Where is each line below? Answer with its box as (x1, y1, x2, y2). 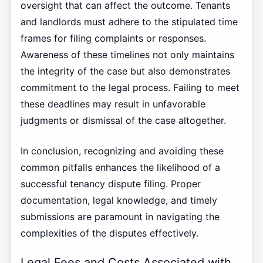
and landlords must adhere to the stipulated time (20, 15, 238, 28)
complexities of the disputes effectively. (20, 227, 198, 239)
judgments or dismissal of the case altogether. (20, 114, 226, 126)
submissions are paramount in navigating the (20, 210, 220, 222)
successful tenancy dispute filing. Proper (20, 177, 201, 190)
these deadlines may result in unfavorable (20, 97, 205, 110)
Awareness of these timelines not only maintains (20, 48, 234, 60)
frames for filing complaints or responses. (20, 32, 206, 44)
